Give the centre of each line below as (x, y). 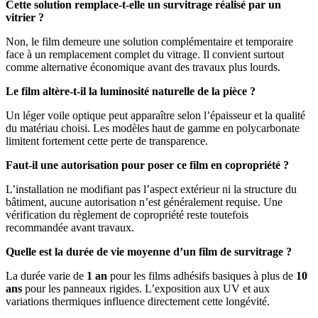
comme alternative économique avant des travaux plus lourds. (143, 67)
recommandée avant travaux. (70, 227)
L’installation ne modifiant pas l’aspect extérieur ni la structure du (151, 189)
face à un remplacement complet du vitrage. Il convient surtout (145, 54)
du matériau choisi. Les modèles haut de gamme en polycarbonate (153, 128)
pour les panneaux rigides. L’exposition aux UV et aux (146, 288)
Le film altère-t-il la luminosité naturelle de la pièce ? (131, 91)
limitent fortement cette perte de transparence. (107, 141)
